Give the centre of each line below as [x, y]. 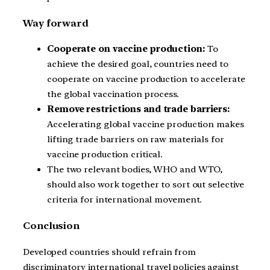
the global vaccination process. [113, 94]
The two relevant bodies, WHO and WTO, [135, 170]
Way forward [56, 23]
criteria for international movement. [125, 200]
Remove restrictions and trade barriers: [139, 109]
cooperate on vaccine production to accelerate [146, 79]
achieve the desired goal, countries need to [138, 64]
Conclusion [51, 226]
